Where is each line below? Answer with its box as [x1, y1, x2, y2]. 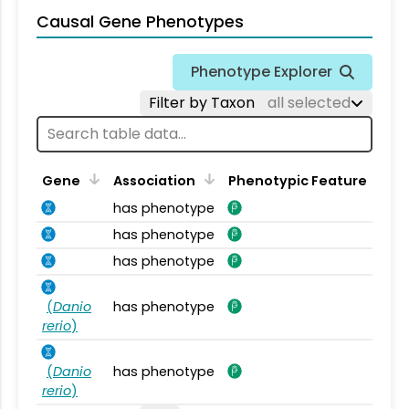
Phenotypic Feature [228, 171, 367, 190]
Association [113, 171, 195, 190]
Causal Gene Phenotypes [37, 10, 244, 33]
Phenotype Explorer [191, 60, 332, 82]
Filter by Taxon [149, 91, 258, 113]
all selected [267, 91, 351, 113]
